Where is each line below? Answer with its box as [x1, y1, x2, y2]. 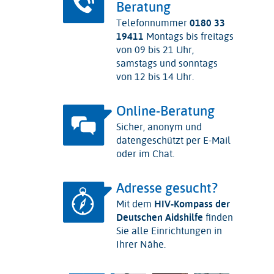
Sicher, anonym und [116, 120, 202, 135]
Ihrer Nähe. [116, 237, 166, 252]
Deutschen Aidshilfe [116, 210, 203, 224]
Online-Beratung [116, 102, 215, 121]
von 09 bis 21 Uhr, [116, 43, 194, 57]
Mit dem [116, 197, 154, 212]
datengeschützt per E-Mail [116, 133, 231, 148]
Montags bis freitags [143, 29, 234, 44]
